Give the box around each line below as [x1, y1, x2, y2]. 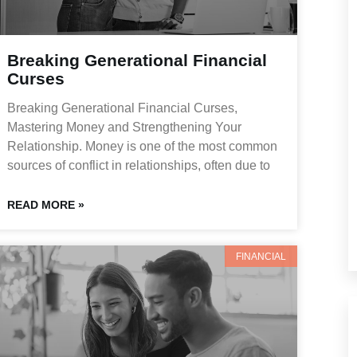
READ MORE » [6, 198, 84, 212]
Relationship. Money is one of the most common [6, 139, 277, 154]
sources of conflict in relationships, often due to [6, 159, 270, 173]
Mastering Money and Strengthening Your [6, 120, 241, 135]
